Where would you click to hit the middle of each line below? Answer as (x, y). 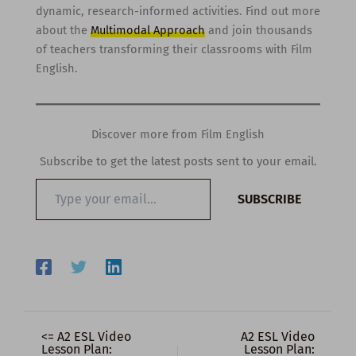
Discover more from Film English (178, 134)
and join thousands (258, 30)
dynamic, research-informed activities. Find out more (178, 11)
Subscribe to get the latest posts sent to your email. (178, 161)
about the (63, 30)
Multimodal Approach (147, 30)
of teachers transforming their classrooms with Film (174, 49)
